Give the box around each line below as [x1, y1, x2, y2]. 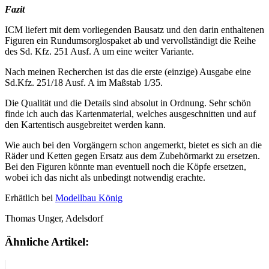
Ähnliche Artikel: [5, 235, 89, 249]
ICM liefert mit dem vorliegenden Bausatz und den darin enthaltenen [5, 25, 264, 35]
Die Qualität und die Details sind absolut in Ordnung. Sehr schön [5, 98, 251, 109]
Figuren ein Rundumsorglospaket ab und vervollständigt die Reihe [5, 35, 256, 46]
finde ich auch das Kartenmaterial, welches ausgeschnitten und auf [5, 109, 256, 119]
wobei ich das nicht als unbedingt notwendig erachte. [5, 172, 205, 183]
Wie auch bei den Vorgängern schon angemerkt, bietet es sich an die [5, 140, 262, 151]
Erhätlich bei [5, 193, 55, 204]
